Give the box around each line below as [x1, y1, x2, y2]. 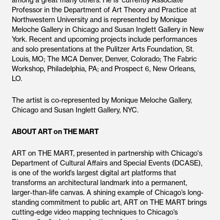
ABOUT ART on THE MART [12, 127, 99, 136]
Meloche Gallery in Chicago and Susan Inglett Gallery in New [12, 25, 204, 34]
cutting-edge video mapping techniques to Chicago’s [12, 208, 178, 217]
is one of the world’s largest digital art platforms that [12, 168, 176, 177]
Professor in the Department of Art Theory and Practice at [12, 5, 196, 14]
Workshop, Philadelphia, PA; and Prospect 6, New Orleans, [12, 64, 195, 73]
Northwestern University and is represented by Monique [12, 15, 187, 24]
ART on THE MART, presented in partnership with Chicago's [12, 149, 202, 158]
